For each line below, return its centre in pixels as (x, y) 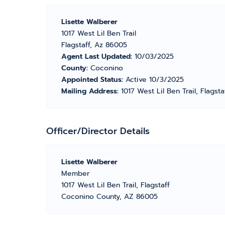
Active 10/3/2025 (155, 80)
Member (76, 174)
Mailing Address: (91, 91)
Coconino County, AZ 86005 (109, 197)
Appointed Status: (93, 80)
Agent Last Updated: (98, 57)
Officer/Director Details (98, 131)
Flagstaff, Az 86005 (94, 45)
